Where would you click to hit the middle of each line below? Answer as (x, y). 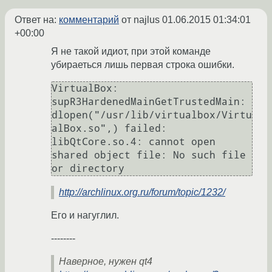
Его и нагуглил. (85, 216)
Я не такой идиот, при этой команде (131, 52)
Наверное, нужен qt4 (106, 262)
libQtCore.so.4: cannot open (134, 142)
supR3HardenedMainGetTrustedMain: (149, 102)
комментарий (89, 20)
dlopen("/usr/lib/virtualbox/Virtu (152, 115)
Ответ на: (37, 20)
